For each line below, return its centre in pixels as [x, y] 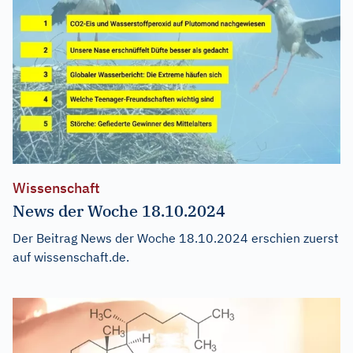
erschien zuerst [294, 238]
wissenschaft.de [80, 257]
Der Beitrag [46, 238]
